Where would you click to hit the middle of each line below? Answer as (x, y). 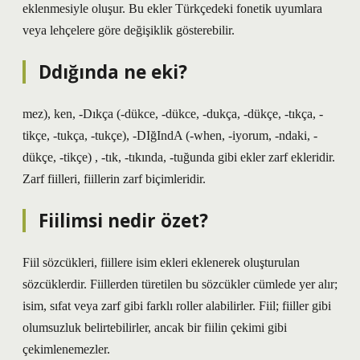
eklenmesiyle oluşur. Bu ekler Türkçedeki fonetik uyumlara (172, 8)
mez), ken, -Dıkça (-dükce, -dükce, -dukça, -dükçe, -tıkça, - (173, 114)
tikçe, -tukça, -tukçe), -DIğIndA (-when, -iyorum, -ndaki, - (170, 135)
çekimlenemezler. (66, 349)
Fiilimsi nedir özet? (123, 221)
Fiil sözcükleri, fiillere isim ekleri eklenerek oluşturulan (161, 262)
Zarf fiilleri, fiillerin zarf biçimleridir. (114, 179)
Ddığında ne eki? (113, 72)
